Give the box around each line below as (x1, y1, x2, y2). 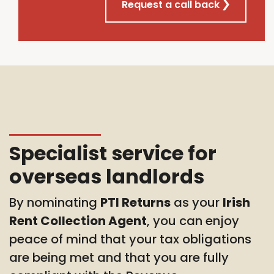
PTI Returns (100, 193, 171, 211)
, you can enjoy (147, 212, 239, 229)
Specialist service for (9, 139, 217, 167)
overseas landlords (9, 162, 204, 190)
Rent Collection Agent (9, 212, 147, 229)
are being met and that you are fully (9, 248, 229, 266)
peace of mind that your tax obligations (9, 230, 251, 248)
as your (171, 193, 223, 211)
